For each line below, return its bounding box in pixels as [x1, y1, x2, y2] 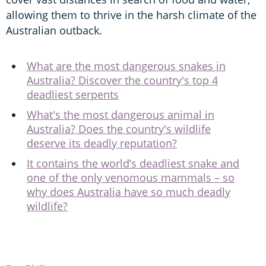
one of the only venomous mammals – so [27, 170, 235, 185]
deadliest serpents [27, 87, 119, 102]
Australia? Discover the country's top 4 [27, 72, 218, 87]
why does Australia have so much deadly [27, 184, 230, 199]
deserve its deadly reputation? [27, 135, 177, 150]
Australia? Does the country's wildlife [27, 121, 211, 136]
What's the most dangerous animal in [27, 107, 214, 122]
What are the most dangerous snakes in [27, 58, 226, 73]
